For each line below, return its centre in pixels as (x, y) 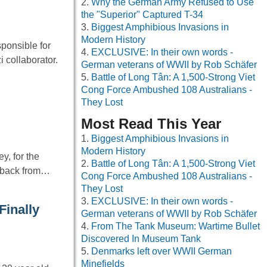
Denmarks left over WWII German (162, 252)
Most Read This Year (151, 124)
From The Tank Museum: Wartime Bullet (176, 226)
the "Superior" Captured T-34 (142, 15)
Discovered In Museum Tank (141, 239)
